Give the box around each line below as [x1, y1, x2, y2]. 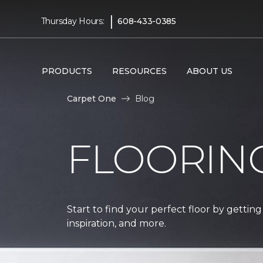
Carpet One [67, 93, 116, 104]
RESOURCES [112, 65, 167, 76]
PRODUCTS [41, 65, 92, 76]
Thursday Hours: [41, 15, 104, 26]
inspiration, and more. [67, 217, 166, 229]
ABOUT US [186, 65, 232, 76]
